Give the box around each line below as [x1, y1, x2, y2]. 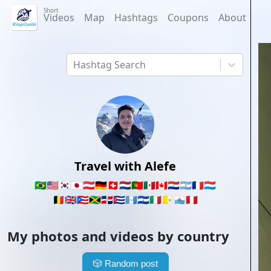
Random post [104, 258, 158, 269]
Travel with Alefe [74, 158, 176, 174]
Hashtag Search [73, 58, 146, 71]
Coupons [168, 11, 209, 24]
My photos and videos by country [7, 227, 229, 245]
